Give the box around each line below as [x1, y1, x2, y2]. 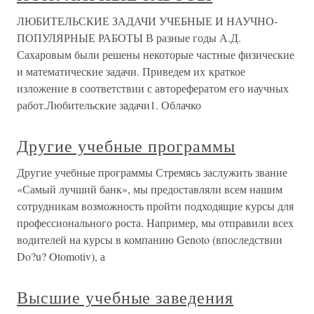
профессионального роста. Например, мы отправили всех [17, 215, 294, 231]
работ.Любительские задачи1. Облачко [17, 97, 201, 113]
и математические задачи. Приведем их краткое [17, 64, 245, 79]
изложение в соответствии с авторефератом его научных [17, 81, 289, 96]
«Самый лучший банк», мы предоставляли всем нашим [17, 182, 282, 197]
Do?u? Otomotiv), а [17, 249, 105, 264]
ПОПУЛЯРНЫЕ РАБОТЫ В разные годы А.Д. [17, 30, 241, 46]
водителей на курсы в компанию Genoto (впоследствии [17, 232, 282, 247]
